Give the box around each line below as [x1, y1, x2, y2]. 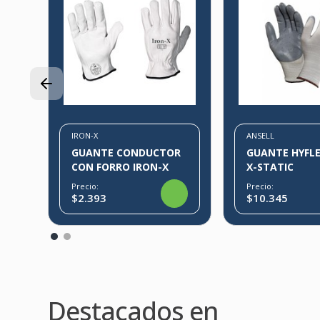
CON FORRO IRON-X [71, 159, 169, 174]
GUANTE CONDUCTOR [71, 145, 181, 159]
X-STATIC [246, 159, 294, 174]
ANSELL [246, 129, 275, 141]
